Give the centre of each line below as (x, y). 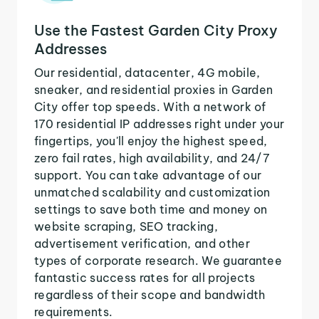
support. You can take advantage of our (148, 175)
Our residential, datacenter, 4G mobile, (147, 72)
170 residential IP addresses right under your (159, 124)
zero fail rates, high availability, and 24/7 (152, 158)
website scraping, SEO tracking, (126, 226)
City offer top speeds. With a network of (150, 106)
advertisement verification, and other (142, 243)
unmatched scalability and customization (152, 192)
